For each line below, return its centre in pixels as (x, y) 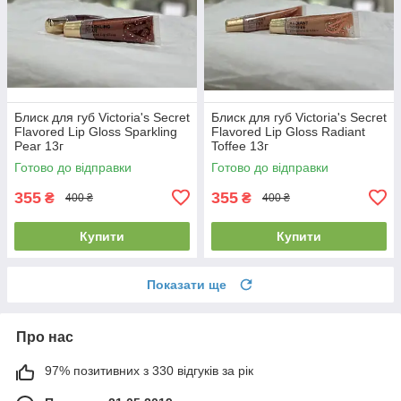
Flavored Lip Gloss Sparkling (96, 131)
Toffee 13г (240, 145)
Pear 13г (39, 145)
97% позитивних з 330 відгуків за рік (149, 370)
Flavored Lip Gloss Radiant (288, 131)
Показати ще (187, 284)
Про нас (45, 337)
